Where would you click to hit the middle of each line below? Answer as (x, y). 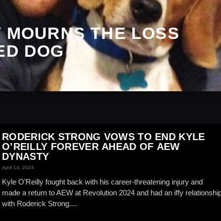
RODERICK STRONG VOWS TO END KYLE (104, 137)
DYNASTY (26, 156)
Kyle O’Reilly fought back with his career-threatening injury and (102, 182)
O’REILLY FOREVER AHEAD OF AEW (91, 147)
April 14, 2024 (18, 167)
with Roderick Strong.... (39, 203)
